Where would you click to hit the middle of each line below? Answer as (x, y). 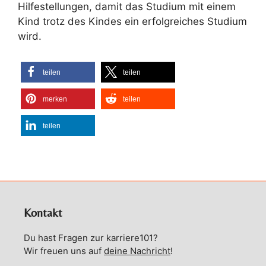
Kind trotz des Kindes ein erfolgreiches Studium (132, 21)
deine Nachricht (137, 251)
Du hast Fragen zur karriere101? (91, 238)
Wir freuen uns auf (64, 251)
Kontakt (43, 212)
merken (55, 99)
